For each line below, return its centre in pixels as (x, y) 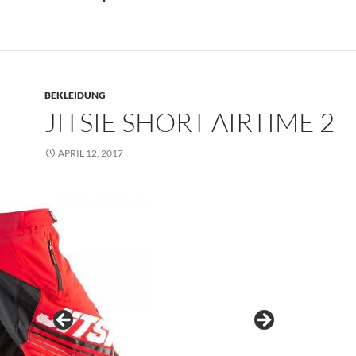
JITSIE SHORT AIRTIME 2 (190, 122)
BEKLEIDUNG (75, 95)
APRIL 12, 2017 (91, 153)
